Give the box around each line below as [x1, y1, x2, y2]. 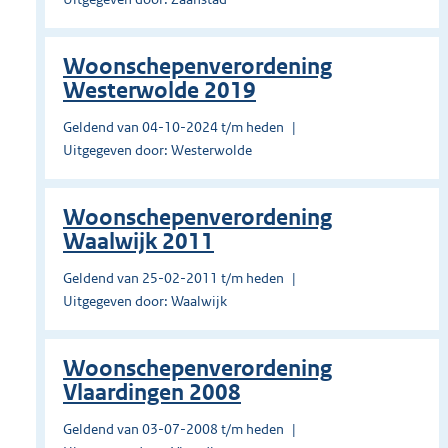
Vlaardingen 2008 [63, 379, 241, 407]
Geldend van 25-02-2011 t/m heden [63, 269, 284, 288]
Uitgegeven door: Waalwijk [63, 292, 227, 311]
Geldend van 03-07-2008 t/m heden [63, 420, 284, 439]
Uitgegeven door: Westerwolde [63, 141, 252, 160]
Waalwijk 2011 [63, 228, 214, 256]
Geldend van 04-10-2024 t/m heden [63, 118, 284, 137]
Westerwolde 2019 [63, 77, 256, 105]
